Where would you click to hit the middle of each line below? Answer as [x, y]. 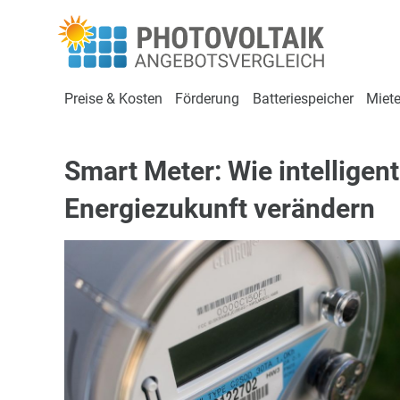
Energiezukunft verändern [220, 208]
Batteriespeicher [303, 99]
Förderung [208, 99]
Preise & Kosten [113, 99]
